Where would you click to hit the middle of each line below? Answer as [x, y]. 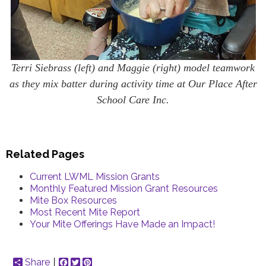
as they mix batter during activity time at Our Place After [133, 83]
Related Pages [45, 154]
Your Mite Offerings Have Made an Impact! [122, 224]
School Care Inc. [133, 99]
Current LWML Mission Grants [95, 177]
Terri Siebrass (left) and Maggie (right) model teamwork [133, 67]
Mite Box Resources [73, 201]
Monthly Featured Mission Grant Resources [124, 189]
